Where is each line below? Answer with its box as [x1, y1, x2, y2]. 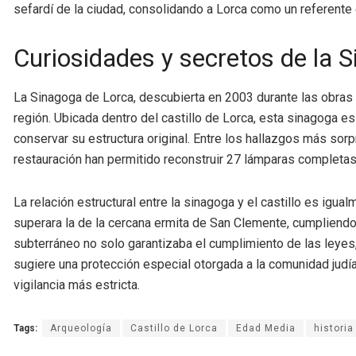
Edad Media [236, 323, 296, 335]
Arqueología [50, 323, 112, 335]
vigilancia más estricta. [14, 277, 140, 293]
